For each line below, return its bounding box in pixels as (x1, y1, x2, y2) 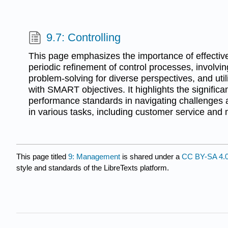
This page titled (16, 152, 68, 161)
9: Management (68, 152, 120, 161)
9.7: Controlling (46, 31, 121, 44)
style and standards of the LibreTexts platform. (16, 163, 169, 173)
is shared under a (120, 152, 182, 161)
